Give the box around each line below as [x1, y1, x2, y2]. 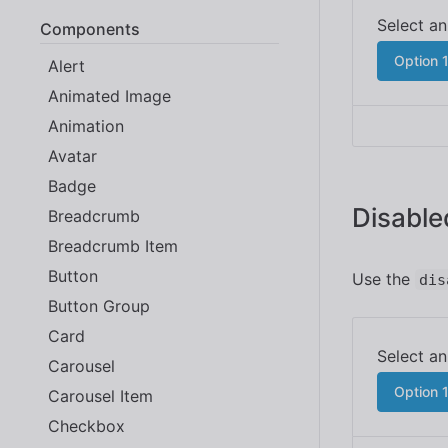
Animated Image [48, 85, 171, 106]
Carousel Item [48, 385, 153, 406]
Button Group [48, 295, 150, 316]
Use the [352, 269, 415, 289]
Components [40, 18, 140, 39]
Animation [48, 115, 124, 136]
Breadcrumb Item [48, 235, 178, 256]
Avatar [48, 145, 97, 166]
